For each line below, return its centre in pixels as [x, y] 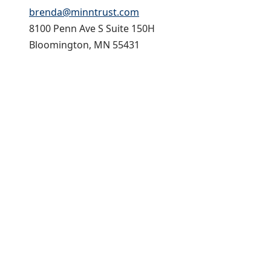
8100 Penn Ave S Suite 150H [92, 29]
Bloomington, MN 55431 [84, 45]
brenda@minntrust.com [84, 12]
